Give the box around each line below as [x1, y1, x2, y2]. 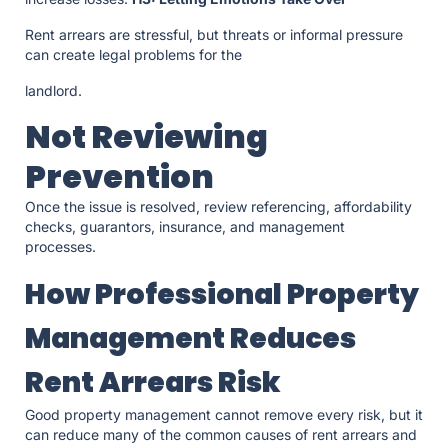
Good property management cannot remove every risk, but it [25, 406, 423, 424]
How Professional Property [25, 275, 419, 315]
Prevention [25, 154, 219, 200]
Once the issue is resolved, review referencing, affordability [25, 198, 412, 216]
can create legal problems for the [25, 46, 246, 64]
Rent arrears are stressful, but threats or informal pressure [25, 26, 403, 44]
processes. [25, 238, 100, 256]
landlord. [25, 82, 86, 100]
